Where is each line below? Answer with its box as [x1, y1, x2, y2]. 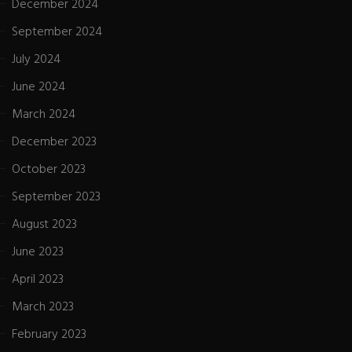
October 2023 [12, 159, 86, 180]
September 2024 [12, 21, 102, 42]
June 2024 [12, 76, 65, 97]
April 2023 [12, 269, 64, 290]
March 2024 [12, 104, 75, 125]
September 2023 [12, 186, 101, 207]
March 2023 [12, 296, 74, 317]
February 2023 [12, 324, 86, 345]
